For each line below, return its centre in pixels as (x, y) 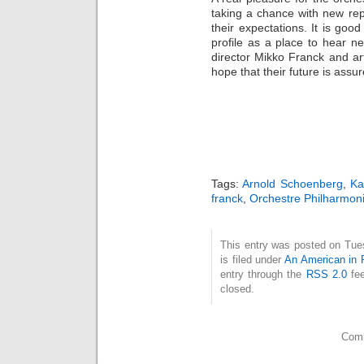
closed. (237, 289)
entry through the (263, 275)
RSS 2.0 (326, 275)
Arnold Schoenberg (292, 184)
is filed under (253, 260)
